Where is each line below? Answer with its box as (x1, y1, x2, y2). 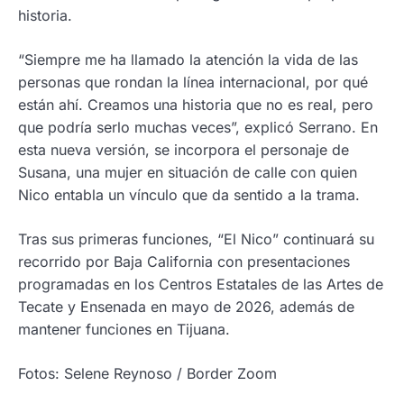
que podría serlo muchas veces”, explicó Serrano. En (18, 118, 378, 137)
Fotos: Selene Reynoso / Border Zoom (18, 364, 277, 383)
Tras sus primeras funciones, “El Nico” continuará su (18, 230, 374, 249)
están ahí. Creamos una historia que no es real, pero (18, 96, 373, 115)
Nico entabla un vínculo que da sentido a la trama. (18, 186, 360, 205)
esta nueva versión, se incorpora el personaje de (18, 141, 349, 160)
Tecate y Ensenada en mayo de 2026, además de (18, 298, 354, 317)
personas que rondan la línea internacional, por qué (18, 73, 368, 92)
